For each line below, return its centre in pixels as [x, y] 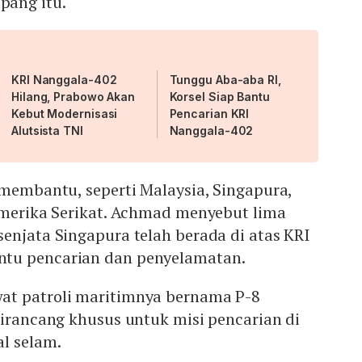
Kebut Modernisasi [65, 114]
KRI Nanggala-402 [64, 80]
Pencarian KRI [209, 114]
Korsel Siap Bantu [219, 97]
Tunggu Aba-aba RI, [225, 80]
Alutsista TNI [47, 131]
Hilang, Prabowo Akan [73, 97]
